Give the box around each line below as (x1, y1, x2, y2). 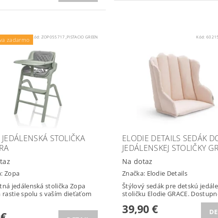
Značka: (122, 168, 147, 178)
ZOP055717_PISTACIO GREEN (41, 34, 98, 40)
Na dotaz (122, 157, 153, 166)
